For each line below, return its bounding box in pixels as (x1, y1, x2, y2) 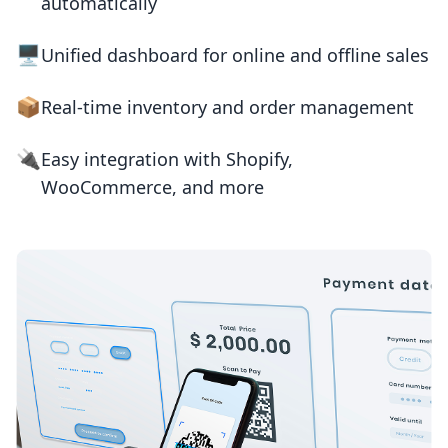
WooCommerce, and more (41, 175, 264, 200)
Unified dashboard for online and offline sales (41, 43, 429, 68)
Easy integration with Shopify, (41, 147, 293, 172)
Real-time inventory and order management (41, 95, 414, 120)
